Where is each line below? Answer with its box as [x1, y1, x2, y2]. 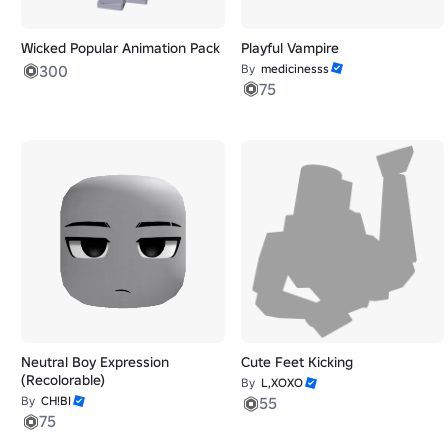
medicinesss [260, 60, 329, 76]
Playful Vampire [240, 38, 339, 57]
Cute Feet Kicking [240, 353, 353, 372]
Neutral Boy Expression [21, 353, 169, 372]
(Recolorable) [21, 371, 105, 390]
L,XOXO [260, 375, 303, 391]
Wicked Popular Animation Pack [21, 38, 220, 57]
